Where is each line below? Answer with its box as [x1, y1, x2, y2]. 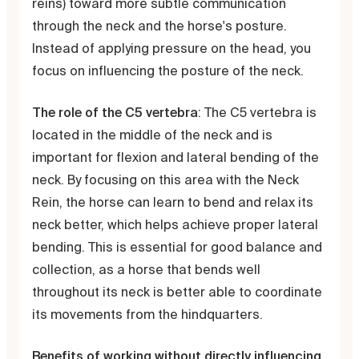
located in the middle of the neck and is [32, 127, 272, 142]
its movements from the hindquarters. [32, 307, 263, 321]
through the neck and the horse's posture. [32, 18, 287, 33]
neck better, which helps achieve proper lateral [32, 217, 318, 232]
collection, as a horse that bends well [32, 262, 260, 276]
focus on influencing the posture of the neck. [32, 63, 304, 78]
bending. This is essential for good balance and [32, 240, 322, 254]
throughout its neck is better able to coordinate [32, 284, 322, 299]
